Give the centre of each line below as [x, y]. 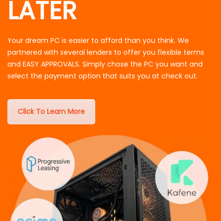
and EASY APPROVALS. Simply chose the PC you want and [105, 64]
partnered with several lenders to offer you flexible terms [106, 53]
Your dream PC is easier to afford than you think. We [98, 41]
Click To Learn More [51, 112]
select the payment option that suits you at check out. [103, 76]
